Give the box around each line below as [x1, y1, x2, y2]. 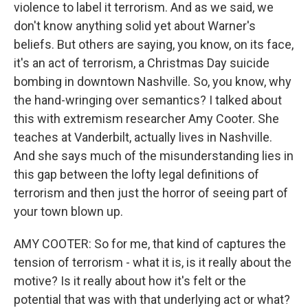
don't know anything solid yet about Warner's [14, 19, 256, 33]
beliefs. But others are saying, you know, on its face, [14, 37, 294, 52]
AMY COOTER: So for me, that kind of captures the [14, 236, 286, 251]
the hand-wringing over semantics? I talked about [14, 93, 282, 107]
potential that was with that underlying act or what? [14, 292, 290, 307]
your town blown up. [14, 204, 123, 219]
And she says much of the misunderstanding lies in [14, 148, 294, 163]
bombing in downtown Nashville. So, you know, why [14, 74, 291, 89]
